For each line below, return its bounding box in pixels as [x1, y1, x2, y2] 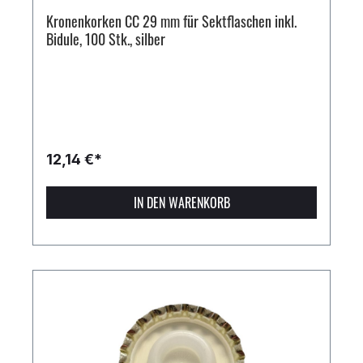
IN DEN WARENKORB [133, 193, 230, 213]
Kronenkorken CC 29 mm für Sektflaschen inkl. [46, 11, 297, 32]
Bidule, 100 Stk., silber [46, 28, 165, 50]
